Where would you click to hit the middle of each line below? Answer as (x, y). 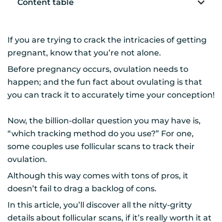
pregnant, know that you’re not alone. (85, 53)
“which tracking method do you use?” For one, (101, 134)
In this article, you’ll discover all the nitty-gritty (100, 205)
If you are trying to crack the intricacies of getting (107, 40)
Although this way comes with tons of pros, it (98, 176)
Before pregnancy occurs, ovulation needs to (98, 69)
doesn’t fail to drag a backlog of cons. (82, 189)
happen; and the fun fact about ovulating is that (105, 82)
